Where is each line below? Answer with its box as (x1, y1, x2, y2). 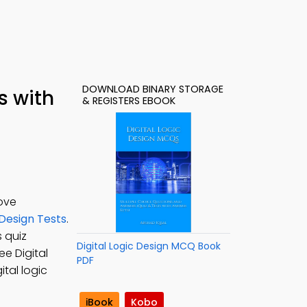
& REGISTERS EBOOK (82, 94, 175, 108)
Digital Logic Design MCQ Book (77, 239, 221, 253)
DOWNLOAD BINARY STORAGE (82, 82, 223, 96)
